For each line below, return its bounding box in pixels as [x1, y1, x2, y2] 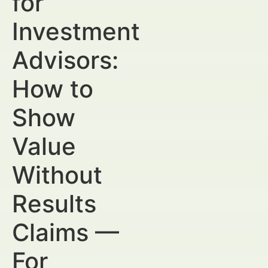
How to [12, 74, 93, 103]
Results [12, 189, 96, 218]
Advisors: [12, 45, 118, 75]
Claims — [12, 218, 119, 247]
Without [12, 160, 102, 190]
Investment [12, 17, 140, 46]
